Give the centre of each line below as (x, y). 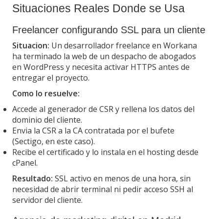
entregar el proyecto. (51, 77)
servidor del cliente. (47, 200)
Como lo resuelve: (46, 93)
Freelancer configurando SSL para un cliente (109, 30)
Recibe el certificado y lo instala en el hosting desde (105, 152)
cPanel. (25, 163)
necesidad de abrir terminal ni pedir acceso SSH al (103, 189)
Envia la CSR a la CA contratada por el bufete (93, 130)
